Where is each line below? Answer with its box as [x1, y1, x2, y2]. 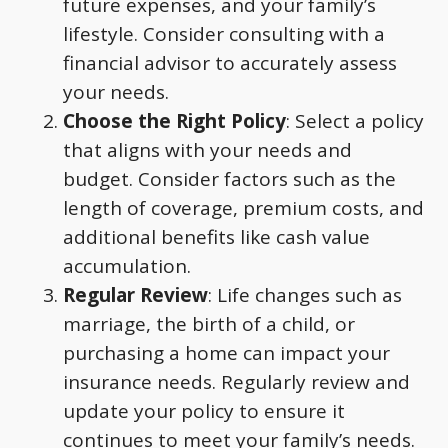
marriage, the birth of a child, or [63, 310, 355, 337]
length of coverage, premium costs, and [63, 194, 424, 221]
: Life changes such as [208, 281, 402, 308]
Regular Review [63, 281, 208, 308]
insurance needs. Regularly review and [63, 368, 410, 395]
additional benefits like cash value [63, 223, 370, 250]
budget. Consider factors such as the [63, 165, 396, 192]
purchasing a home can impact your [63, 339, 390, 366]
